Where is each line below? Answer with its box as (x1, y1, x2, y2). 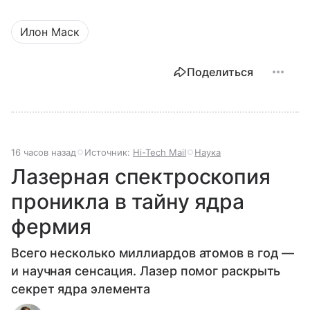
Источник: (84, 146, 133, 158)
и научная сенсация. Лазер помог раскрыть (11, 263, 281, 278)
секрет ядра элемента (11, 281, 151, 296)
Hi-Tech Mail (133, 146, 186, 158)
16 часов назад (11, 146, 76, 158)
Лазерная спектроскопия (11, 163, 271, 189)
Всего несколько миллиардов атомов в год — (11, 245, 295, 260)
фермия (11, 213, 92, 239)
